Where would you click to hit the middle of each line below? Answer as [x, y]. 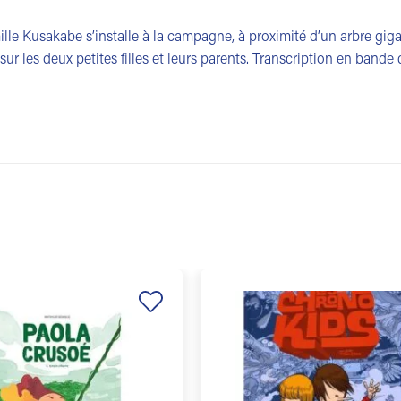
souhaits [150, 363]
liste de [149, 350]
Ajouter [149, 325]
